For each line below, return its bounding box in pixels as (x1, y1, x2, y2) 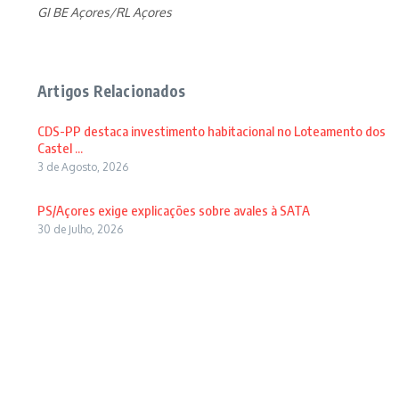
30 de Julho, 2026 (37, 223, 123, 236)
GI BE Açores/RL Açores (37, 4, 172, 20)
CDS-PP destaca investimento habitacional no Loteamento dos (37, 123, 386, 139)
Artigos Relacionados (37, 81, 185, 101)
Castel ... (37, 140, 83, 156)
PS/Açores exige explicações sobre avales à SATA (37, 202, 310, 218)
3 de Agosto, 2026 (37, 160, 128, 174)
